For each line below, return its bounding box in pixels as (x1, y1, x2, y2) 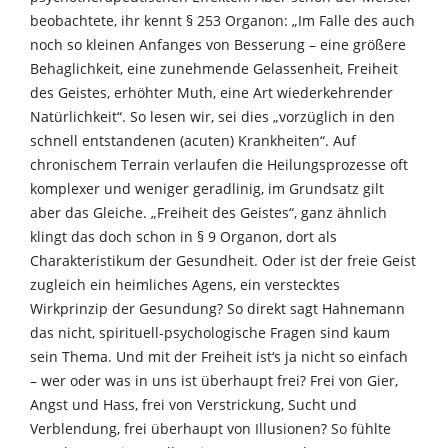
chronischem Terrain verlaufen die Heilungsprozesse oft (30, 154, 408, 174)
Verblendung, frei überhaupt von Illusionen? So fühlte (30, 418, 391, 438)
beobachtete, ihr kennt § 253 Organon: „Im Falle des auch (30, 10, 415, 30)
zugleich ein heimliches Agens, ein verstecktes (30, 274, 340, 294)
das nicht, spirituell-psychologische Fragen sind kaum (30, 322, 390, 342)
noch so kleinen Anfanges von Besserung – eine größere (30, 34, 406, 54)
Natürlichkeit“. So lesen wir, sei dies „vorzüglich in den (30, 106, 395, 126)
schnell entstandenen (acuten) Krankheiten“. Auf (30, 130, 356, 150)
